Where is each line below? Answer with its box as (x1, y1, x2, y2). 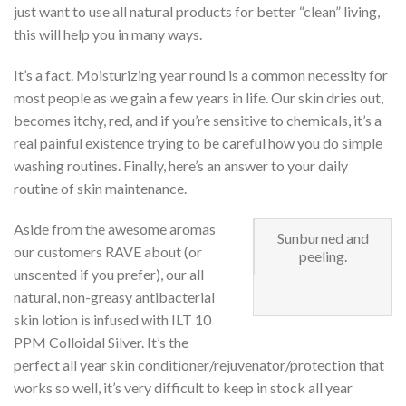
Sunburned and (276, 229, 369, 247)
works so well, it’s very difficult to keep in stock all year (14, 378, 353, 396)
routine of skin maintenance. (14, 179, 187, 197)
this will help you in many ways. (14, 24, 202, 43)
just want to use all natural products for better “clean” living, (14, 2, 380, 20)
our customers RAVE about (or (14, 242, 202, 260)
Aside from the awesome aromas (14, 219, 216, 237)
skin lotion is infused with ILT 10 (14, 310, 211, 328)
